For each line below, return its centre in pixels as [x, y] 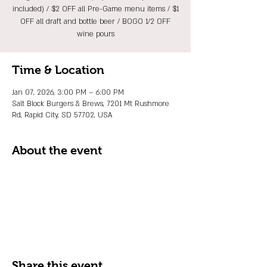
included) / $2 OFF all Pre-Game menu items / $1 [95, 9]
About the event [57, 150]
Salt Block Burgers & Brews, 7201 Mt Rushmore [91, 104]
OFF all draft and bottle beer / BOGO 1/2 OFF [95, 21]
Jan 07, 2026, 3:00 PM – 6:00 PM [68, 92]
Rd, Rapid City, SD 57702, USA [62, 115]
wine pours [95, 34]
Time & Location [58, 70]
